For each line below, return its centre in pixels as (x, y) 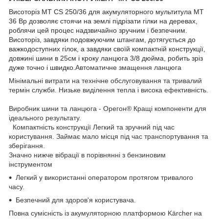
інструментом (31, 164)
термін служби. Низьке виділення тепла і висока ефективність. (109, 90)
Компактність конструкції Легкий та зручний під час (92, 127)
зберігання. (27, 145)
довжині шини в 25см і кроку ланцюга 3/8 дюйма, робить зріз (106, 58)
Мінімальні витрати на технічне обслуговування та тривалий (105, 80)
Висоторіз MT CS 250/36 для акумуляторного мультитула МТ (106, 11)
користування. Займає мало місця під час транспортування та (109, 136)
